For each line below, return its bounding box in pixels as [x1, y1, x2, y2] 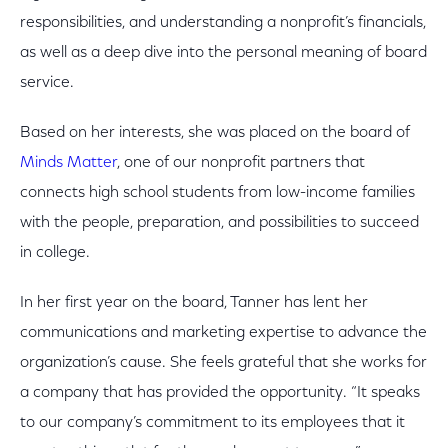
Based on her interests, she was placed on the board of [20, 125, 410, 141]
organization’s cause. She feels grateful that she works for [20, 355, 427, 371]
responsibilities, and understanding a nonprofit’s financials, [20, 15, 426, 31]
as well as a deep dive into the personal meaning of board [20, 45, 427, 61]
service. [20, 75, 74, 91]
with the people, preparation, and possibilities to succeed [20, 215, 419, 231]
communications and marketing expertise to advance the [20, 325, 427, 341]
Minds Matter [20, 155, 117, 171]
